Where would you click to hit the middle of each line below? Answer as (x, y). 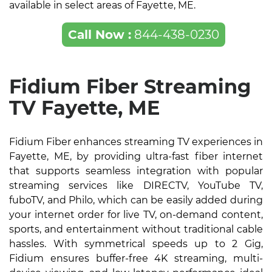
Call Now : (99, 35)
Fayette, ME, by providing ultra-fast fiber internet (136, 157)
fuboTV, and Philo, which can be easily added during (136, 200)
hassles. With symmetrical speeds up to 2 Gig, (136, 244)
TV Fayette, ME (84, 108)
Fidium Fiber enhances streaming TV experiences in (136, 142)
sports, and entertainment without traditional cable (136, 229)
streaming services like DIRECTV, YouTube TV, (136, 186)
